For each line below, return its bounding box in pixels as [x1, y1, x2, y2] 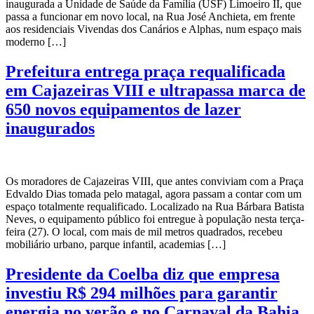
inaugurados [6, 118, 95, 137]
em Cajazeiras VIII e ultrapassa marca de [6, 81, 306, 100]
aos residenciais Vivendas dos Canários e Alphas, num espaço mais [6, 22, 301, 35]
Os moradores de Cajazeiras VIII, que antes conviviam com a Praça [6, 175, 303, 188]
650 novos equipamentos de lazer [6, 100, 241, 118]
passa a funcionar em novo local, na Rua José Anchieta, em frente [6, 10, 295, 22]
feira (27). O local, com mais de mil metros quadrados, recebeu [6, 226, 282, 238]
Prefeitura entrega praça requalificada [6, 62, 285, 81]
